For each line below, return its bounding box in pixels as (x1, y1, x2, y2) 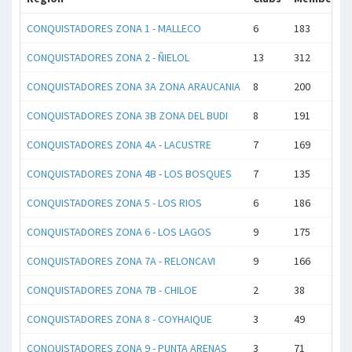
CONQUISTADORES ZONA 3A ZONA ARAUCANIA (27, 79, 240, 93)
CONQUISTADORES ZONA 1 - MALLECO (27, 21, 201, 35)
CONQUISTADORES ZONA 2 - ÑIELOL (27, 50, 189, 64)
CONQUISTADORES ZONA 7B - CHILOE (27, 283, 197, 297)
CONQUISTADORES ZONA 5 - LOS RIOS (27, 196, 202, 210)
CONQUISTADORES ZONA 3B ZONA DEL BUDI (27, 108, 228, 123)
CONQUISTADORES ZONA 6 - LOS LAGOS (27, 225, 211, 239)
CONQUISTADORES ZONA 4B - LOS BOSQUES (27, 167, 232, 181)
